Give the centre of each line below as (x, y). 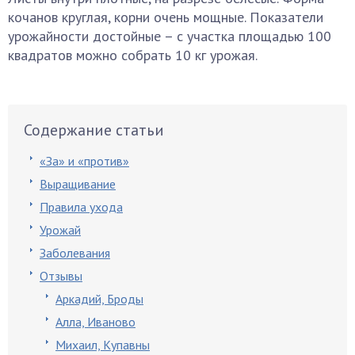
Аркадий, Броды (99, 299)
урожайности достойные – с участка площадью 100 (170, 36)
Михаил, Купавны (103, 345)
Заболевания (75, 253)
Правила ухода (81, 207)
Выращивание (78, 184)
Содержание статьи (94, 130)
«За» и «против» (84, 161)
